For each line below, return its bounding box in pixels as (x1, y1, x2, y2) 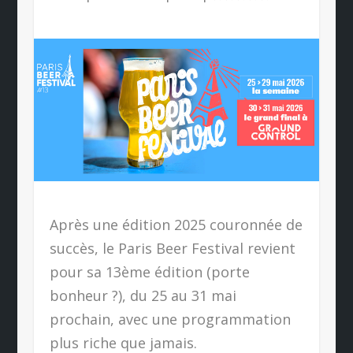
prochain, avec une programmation (49, 310, 291, 329)
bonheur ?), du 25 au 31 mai (49, 286, 236, 306)
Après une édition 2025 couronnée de (49, 215, 303, 235)
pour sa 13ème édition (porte (49, 262, 250, 282)
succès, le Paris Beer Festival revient (49, 239, 295, 258)
